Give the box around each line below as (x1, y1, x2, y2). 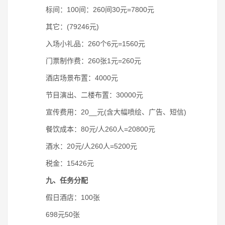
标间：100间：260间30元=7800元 (32, 6, 154, 14)
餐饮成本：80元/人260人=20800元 (32, 125, 155, 133)
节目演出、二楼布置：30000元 (32, 91, 143, 99)
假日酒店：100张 (32, 193, 100, 201)
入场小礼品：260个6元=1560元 (32, 40, 145, 48)
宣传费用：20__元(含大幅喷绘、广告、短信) (32, 108, 186, 116)
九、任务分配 (46, 176, 88, 184)
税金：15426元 (32, 159, 94, 167)
